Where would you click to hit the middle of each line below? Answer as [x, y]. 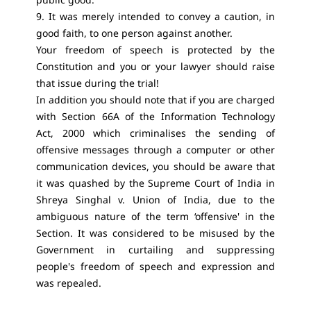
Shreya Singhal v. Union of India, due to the [155, 200]
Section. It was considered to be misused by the [155, 233]
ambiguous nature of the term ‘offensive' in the [155, 216]
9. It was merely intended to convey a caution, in [155, 16]
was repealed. [70, 283]
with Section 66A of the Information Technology [155, 116]
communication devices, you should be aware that [155, 166]
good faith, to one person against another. [134, 33]
